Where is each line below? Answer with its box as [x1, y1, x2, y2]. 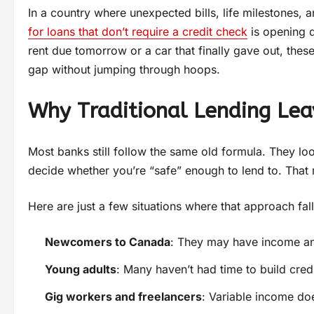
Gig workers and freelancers [45, 289, 202, 304]
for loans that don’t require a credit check [28, 25, 247, 39]
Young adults [45, 262, 116, 277]
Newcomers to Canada [45, 235, 170, 250]
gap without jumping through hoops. [28, 62, 220, 77]
